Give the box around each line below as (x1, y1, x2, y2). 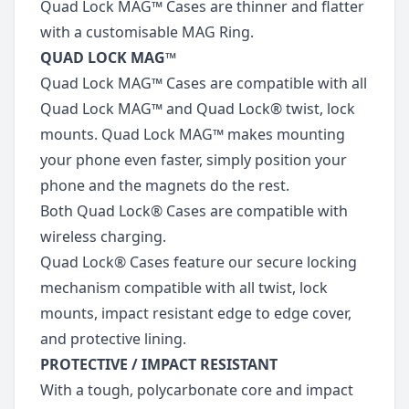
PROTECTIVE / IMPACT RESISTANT (40, 354, 278, 374)
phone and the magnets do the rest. (40, 175, 289, 195)
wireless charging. (40, 226, 166, 246)
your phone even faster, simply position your (40, 150, 347, 170)
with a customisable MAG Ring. (40, 22, 254, 42)
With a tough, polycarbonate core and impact (40, 380, 353, 400)
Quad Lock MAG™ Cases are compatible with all (40, 73, 367, 93)
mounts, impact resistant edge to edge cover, (40, 303, 351, 323)
